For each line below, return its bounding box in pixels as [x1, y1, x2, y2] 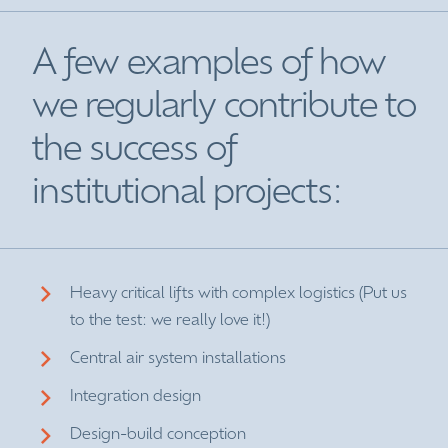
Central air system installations [70, 350, 287, 367]
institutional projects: [32, 175, 342, 212]
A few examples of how [32, 46, 386, 83]
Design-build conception [70, 427, 247, 444]
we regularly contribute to [32, 89, 416, 126]
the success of [32, 132, 236, 169]
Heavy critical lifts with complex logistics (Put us [70, 285, 408, 302]
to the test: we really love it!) [70, 312, 271, 329]
